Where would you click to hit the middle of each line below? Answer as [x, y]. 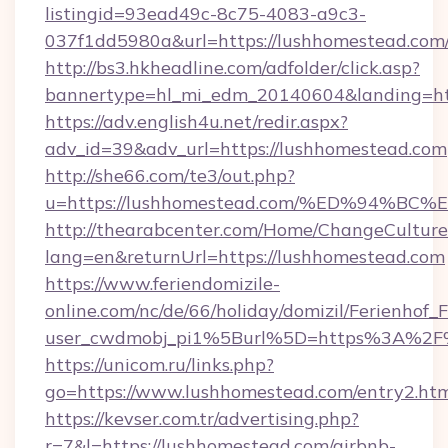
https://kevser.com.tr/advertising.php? [202, 418]
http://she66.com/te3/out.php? [170, 175]
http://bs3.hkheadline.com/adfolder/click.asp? [232, 67]
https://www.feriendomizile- [162, 283]
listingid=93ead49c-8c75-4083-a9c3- [205, 13]
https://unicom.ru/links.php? [159, 364]
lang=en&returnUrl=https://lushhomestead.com [245, 256]
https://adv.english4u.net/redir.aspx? [196, 121]
